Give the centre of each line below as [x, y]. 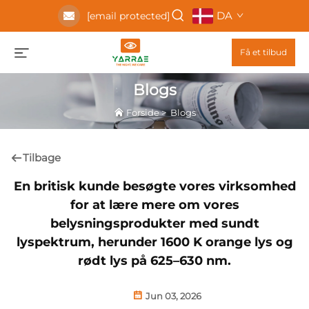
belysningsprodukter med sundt [154, 224]
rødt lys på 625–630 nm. [154, 261]
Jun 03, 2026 [172, 296]
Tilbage [42, 157]
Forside [142, 113]
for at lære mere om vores [154, 205]
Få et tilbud [263, 52]
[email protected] [128, 16]
